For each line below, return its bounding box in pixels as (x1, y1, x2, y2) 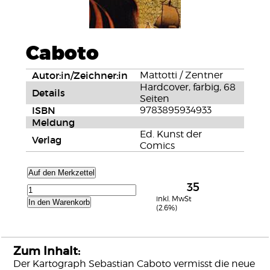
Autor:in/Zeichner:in (31, 69, 128, 81)
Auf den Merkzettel (28, 168, 95, 177)
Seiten (139, 93, 169, 104)
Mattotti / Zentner (139, 69, 223, 81)
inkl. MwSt (155, 194, 192, 203)
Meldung (31, 116, 75, 128)
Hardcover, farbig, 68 (139, 81, 236, 93)
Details (31, 87, 65, 99)
